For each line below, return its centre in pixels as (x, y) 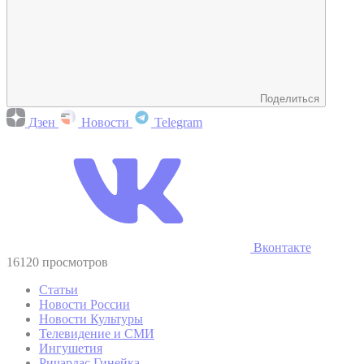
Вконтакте (281, 247)
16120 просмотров (57, 262)
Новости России (84, 304)
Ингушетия (71, 348)
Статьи (58, 289)
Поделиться (290, 98)
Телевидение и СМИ (97, 333)
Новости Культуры (91, 318)
